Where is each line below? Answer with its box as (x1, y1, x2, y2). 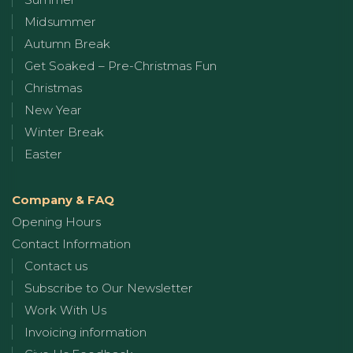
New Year (24, 102, 82, 117)
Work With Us (24, 302, 106, 318)
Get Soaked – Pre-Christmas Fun (24, 58, 217, 73)
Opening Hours (12, 214, 101, 229)
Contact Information (12, 236, 131, 251)
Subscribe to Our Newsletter (24, 280, 193, 295)
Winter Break (24, 124, 104, 139)
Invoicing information (24, 324, 147, 340)
